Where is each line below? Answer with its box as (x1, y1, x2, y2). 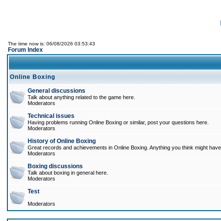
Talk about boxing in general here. (28, 170, 108, 176)
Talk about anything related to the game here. (28, 94, 135, 100)
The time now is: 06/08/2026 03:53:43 (8, 41, 95, 46)
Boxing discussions (28, 163, 83, 170)
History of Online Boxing (28, 138, 96, 145)
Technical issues (28, 112, 74, 119)
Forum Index (8, 46, 43, 53)
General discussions (28, 87, 85, 94)
